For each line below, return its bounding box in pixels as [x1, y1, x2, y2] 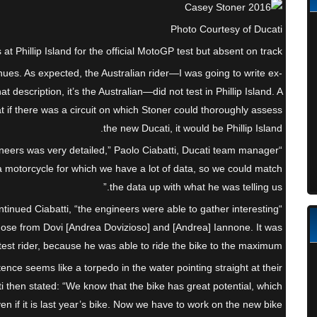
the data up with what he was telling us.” [110, 181, 282, 193]
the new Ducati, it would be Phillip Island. [103, 122, 282, 134]
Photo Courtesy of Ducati [171, 23, 282, 35]
